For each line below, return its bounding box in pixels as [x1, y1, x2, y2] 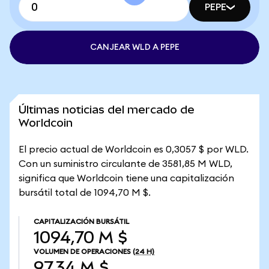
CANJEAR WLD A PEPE [89, 43, 180, 52]
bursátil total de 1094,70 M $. [19, 188, 151, 198]
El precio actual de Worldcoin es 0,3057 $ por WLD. [19, 145, 249, 154]
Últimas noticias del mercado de [19, 103, 195, 116]
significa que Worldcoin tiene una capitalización [19, 174, 234, 183]
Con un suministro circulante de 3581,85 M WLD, [19, 159, 232, 169]
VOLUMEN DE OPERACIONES [34, 248, 131, 255]
